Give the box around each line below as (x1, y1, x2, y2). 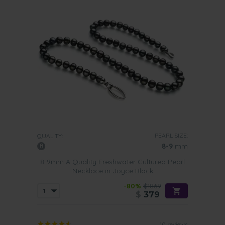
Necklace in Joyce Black (72, 166, 153, 175)
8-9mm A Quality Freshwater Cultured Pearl (40, 157, 185, 166)
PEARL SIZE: (155, 132, 188, 139)
